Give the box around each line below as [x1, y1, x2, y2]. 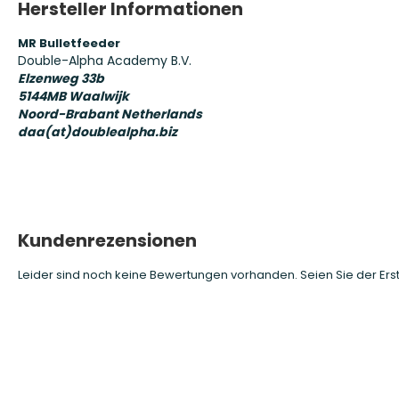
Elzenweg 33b [18, 69, 104, 87]
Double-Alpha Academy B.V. [18, 52, 191, 69]
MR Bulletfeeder [18, 35, 120, 52]
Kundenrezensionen [18, 228, 197, 253]
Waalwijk [69, 87, 129, 105]
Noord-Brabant [18, 105, 118, 123]
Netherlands [121, 105, 202, 123]
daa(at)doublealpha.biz [18, 123, 177, 141]
